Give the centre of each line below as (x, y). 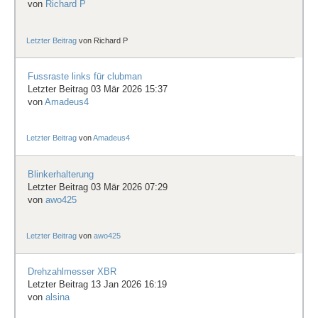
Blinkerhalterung (60, 174)
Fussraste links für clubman (84, 76)
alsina (57, 297)
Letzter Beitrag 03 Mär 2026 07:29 (97, 187)
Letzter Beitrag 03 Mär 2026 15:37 (97, 89)
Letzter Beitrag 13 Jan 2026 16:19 (97, 285)
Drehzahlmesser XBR (72, 272)
